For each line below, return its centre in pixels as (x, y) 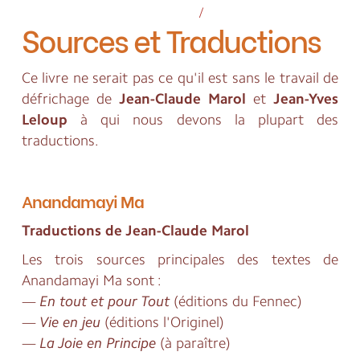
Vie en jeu (70, 323)
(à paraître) (193, 344)
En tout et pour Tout (104, 302)
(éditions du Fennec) (235, 302)
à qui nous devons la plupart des (203, 120)
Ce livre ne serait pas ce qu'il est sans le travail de (180, 78)
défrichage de (70, 99)
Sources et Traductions (171, 39)
